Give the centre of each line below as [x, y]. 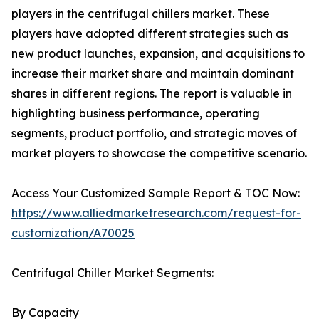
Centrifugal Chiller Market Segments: [113, 273]
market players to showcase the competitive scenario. [159, 153]
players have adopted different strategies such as [150, 34]
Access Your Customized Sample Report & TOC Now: [156, 193]
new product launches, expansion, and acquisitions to [158, 54]
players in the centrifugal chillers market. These [141, 14]
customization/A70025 [73, 233]
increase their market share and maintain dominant [153, 74]
